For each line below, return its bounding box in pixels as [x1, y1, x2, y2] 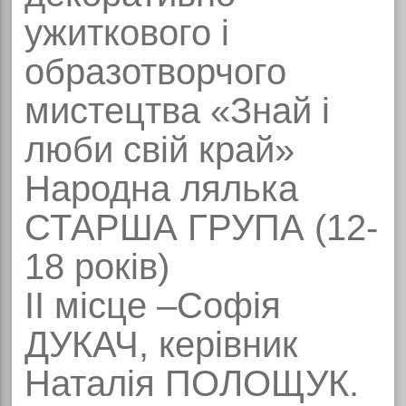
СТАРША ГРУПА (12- [24, 208, 378, 248]
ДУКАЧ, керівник [24, 324, 298, 365]
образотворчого [24, 52, 286, 92]
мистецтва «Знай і [24, 91, 330, 131]
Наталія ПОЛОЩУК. [24, 363, 359, 404]
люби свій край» [24, 130, 295, 170]
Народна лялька [24, 169, 298, 209]
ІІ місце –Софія [24, 285, 281, 326]
